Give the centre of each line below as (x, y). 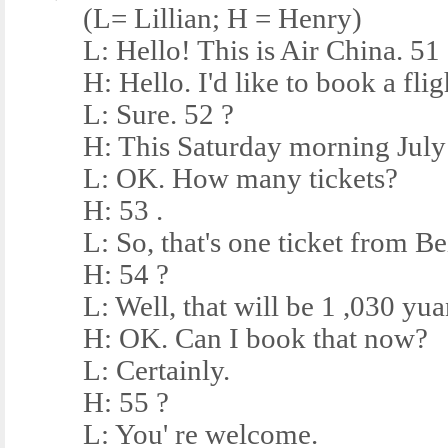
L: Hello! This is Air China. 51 (232, 50)
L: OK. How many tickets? (211, 178)
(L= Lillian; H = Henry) (193, 18)
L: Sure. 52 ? (129, 114)
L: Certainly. (127, 370)
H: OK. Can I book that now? (226, 338)
